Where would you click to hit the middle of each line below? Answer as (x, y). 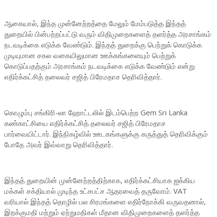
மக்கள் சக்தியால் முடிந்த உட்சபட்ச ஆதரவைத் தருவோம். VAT (95, 191)
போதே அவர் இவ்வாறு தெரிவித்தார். (59, 144)
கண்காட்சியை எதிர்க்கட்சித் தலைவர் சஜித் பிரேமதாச (85, 123)
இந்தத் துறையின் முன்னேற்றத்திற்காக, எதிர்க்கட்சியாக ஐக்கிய (100, 180)
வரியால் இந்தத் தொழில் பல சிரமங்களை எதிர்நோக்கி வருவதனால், (105, 201)
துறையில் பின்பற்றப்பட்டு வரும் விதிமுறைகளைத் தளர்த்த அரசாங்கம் (108, 34)
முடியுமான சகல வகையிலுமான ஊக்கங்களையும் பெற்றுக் (90, 55)
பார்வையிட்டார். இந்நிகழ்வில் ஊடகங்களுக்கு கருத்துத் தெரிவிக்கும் (106, 134)
